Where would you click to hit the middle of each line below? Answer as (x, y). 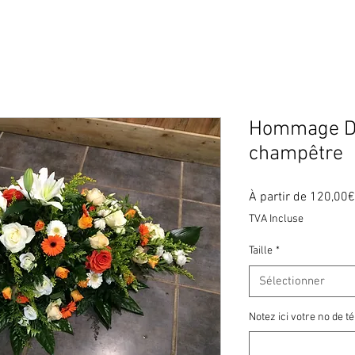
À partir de (279, 197)
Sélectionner (292, 281)
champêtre (296, 154)
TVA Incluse (276, 219)
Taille (261, 251)
